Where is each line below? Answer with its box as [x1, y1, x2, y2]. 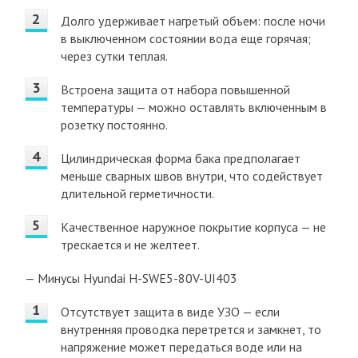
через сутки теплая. [60, 48, 168, 64]
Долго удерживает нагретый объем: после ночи [60, 13, 325, 29]
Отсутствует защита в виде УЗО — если [60, 304, 280, 320]
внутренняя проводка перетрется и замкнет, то [60, 321, 321, 337]
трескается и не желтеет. [60, 237, 200, 253]
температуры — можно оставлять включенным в [60, 99, 327, 115]
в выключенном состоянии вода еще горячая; [60, 30, 311, 46]
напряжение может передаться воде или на [60, 339, 302, 355]
